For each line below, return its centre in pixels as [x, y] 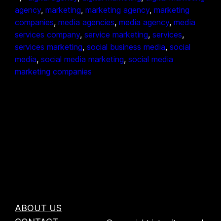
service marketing [116, 34]
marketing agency [118, 10]
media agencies [87, 22]
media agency [144, 22]
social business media [126, 47]
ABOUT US [38, 208]
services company [48, 34]
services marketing [49, 47]
